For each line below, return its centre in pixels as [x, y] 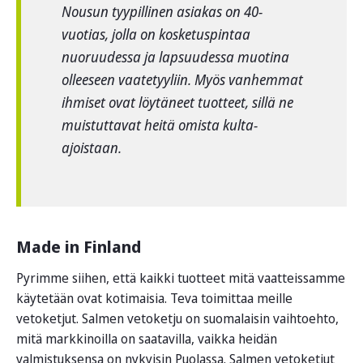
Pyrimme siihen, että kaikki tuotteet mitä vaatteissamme [181, 278]
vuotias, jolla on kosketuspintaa [156, 34]
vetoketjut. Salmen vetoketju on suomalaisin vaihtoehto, [177, 318]
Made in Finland [79, 246]
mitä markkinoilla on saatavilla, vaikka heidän [147, 338]
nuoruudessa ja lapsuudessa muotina [175, 56]
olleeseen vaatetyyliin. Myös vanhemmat [182, 79]
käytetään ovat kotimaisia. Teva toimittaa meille [154, 298]
